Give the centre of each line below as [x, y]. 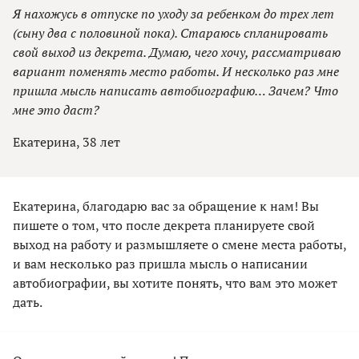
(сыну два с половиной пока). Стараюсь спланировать [170, 33]
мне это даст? [56, 110]
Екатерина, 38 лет [67, 142]
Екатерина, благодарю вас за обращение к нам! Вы [166, 206]
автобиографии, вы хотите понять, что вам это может [175, 283]
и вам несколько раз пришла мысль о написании [160, 264]
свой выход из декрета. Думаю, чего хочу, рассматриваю [177, 52]
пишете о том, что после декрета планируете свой [164, 226]
